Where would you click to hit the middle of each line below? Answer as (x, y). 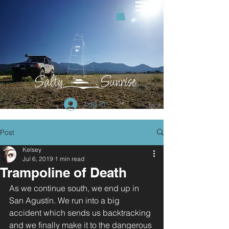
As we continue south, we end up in (75, 188)
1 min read (70, 158)
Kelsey (32, 149)
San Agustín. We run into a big (65, 200)
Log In (95, 104)
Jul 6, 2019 (38, 158)
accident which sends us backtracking (81, 212)
